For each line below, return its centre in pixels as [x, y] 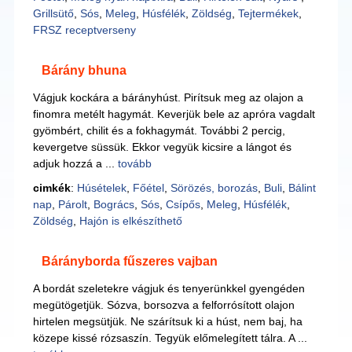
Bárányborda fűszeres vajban [129, 261]
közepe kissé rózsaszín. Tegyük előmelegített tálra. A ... [170, 338]
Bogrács [114, 204]
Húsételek [101, 188]
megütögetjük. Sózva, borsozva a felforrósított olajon [163, 305]
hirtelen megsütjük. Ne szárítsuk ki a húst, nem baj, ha [167, 321]
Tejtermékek [268, 13]
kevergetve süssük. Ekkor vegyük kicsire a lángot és [162, 147]
